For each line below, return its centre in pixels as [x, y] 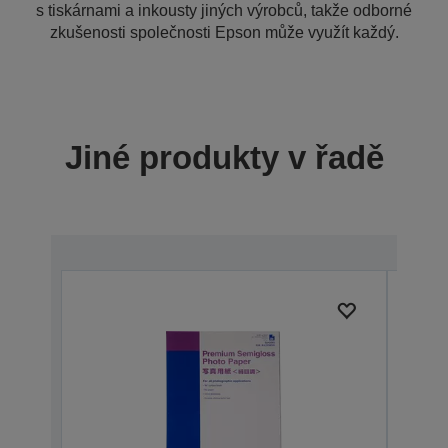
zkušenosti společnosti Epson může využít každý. [224, 32]
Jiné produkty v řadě [224, 157]
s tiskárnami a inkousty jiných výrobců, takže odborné [224, 10]
